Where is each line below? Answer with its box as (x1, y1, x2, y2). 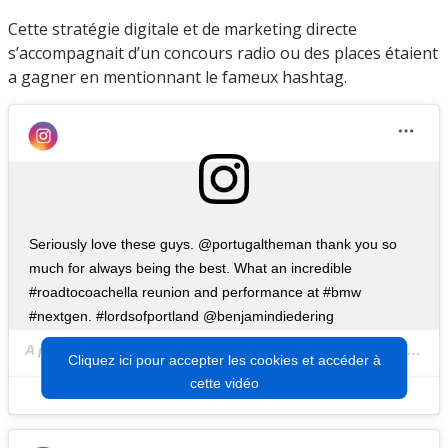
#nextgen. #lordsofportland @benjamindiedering (29, 307, 334, 324)
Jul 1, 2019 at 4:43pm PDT (350, 341, 407, 358)
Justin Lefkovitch (145, 341, 250, 358)
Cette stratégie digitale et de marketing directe (8, 17, 357, 40)
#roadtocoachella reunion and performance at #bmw (29, 283, 361, 300)
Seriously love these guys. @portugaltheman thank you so (29, 235, 397, 252)
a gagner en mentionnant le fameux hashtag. (8, 65, 347, 88)
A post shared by (25, 341, 145, 358)
